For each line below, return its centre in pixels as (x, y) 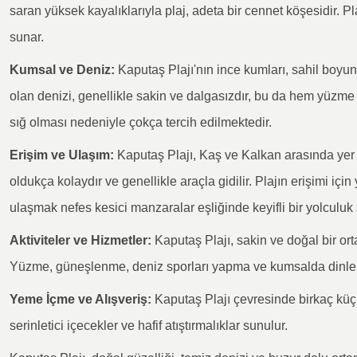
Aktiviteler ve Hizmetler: (80, 240)
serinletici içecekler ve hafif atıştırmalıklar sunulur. (149, 326)
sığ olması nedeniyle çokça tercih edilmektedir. (141, 122)
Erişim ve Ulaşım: (62, 155)
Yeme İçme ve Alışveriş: (80, 299)
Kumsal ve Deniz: (62, 70)
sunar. (27, 37)
